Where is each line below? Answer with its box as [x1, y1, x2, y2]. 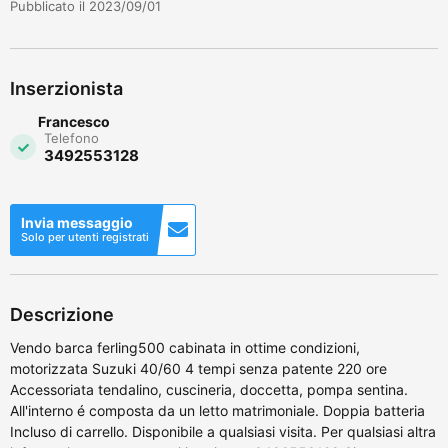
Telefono [44, 129, 99, 146]
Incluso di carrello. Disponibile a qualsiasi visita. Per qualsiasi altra [10, 422, 436, 440]
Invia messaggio [21, 213, 133, 231]
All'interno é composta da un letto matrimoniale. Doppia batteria [10, 401, 425, 419]
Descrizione [10, 303, 114, 325]
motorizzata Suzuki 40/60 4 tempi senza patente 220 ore [10, 359, 387, 377]
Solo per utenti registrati [21, 229, 149, 244]
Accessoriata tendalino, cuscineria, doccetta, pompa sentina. [10, 380, 408, 398]
